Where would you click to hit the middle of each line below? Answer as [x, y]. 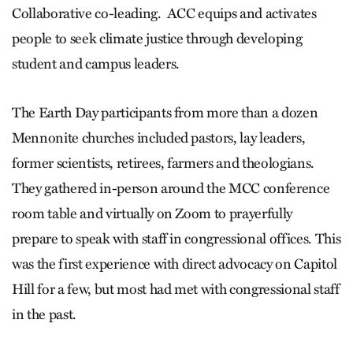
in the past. [44, 315]
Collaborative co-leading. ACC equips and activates [164, 14]
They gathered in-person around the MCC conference [171, 189]
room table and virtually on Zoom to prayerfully [152, 214]
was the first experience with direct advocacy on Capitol [175, 264]
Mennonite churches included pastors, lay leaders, [159, 138]
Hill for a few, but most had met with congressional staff [176, 290]
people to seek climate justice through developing [157, 39]
